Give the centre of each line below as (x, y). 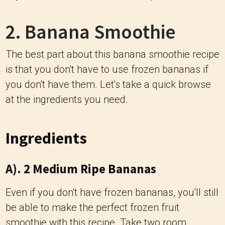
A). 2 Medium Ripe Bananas (81, 169)
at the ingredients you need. (67, 99)
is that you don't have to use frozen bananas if (107, 69)
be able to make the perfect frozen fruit (92, 207)
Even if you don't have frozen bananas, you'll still (112, 192)
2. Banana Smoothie (90, 32)
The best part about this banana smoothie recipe (113, 54)
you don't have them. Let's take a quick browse (108, 84)
